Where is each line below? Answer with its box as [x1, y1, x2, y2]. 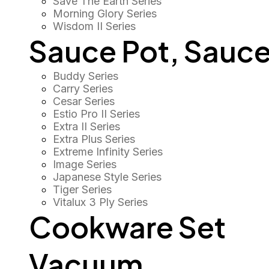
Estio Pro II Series [53, 107, 140, 120]
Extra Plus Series [53, 133, 135, 145]
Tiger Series [53, 183, 112, 196]
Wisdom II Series [53, 20, 136, 32]
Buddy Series [53, 70, 118, 82]
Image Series [53, 158, 116, 171]
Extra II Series [53, 120, 120, 133]
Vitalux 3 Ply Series [53, 196, 148, 208]
